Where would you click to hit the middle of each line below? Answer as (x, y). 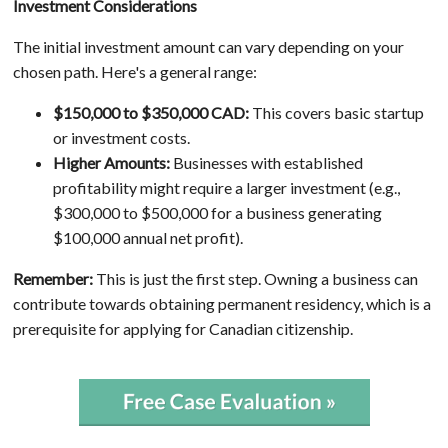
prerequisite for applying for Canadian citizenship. (182, 328)
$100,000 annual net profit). (147, 237)
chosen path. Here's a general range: (134, 71)
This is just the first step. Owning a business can (255, 278)
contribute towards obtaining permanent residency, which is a (221, 303)
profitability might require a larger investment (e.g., (226, 187)
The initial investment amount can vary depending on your (208, 46)
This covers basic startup (336, 112)
